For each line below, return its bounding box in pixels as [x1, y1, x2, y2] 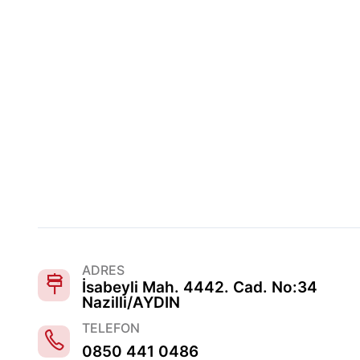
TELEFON [82, 320, 140, 336]
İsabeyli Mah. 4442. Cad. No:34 [82, 278, 317, 297]
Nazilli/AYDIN [82, 293, 180, 312]
